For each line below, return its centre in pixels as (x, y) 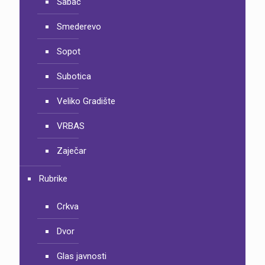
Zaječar (72, 151)
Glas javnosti (82, 256)
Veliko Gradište (86, 101)
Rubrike (53, 179)
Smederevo (79, 27)
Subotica (74, 77)
